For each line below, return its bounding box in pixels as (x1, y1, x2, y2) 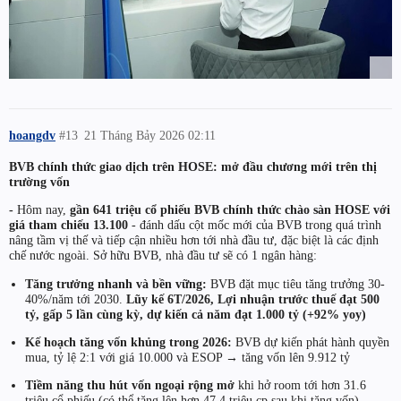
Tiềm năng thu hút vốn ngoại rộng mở (24, 378, 235, 393)
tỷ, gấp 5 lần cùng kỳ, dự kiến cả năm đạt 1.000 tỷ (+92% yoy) (24, 306, 366, 321)
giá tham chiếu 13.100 (9, 218, 128, 233)
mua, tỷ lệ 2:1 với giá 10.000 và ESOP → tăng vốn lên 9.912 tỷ (24, 349, 350, 364)
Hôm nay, (13, 202, 70, 218)
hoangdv (9, 128, 55, 143)
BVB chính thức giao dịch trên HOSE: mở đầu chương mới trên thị (9, 158, 377, 174)
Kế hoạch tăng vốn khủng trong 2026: (24, 334, 232, 349)
